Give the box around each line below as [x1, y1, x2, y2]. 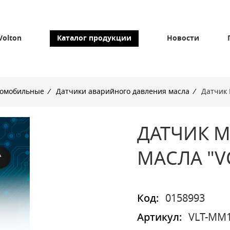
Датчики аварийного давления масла [56, 88, 189, 95]
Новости [166, 35, 199, 42]
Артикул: [137, 213, 182, 223]
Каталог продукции [56, 35, 131, 42]
